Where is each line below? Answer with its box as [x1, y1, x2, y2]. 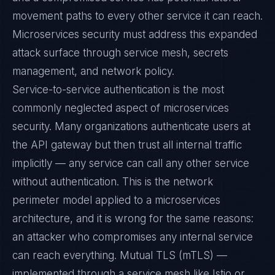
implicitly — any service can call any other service [12, 157, 249, 169]
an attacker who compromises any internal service [12, 231, 253, 243]
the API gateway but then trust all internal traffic [12, 139, 242, 151]
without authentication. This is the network [12, 176, 213, 188]
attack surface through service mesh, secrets [12, 47, 228, 59]
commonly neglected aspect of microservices [12, 102, 229, 114]
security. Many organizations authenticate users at [12, 120, 250, 133]
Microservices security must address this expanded [12, 28, 257, 41]
